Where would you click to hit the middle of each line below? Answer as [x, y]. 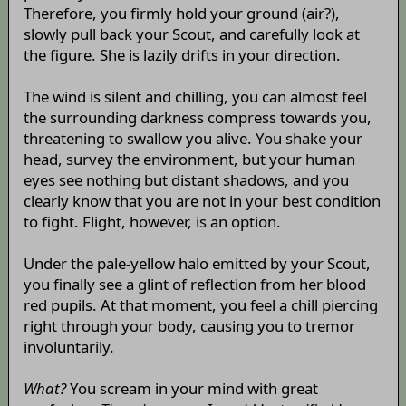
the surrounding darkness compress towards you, [197, 117]
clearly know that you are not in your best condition [202, 200]
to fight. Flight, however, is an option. [152, 221]
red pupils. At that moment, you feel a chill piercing [200, 304]
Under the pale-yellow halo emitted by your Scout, [197, 263]
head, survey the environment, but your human [189, 159]
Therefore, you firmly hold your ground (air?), [181, 13]
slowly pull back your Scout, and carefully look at [191, 34]
